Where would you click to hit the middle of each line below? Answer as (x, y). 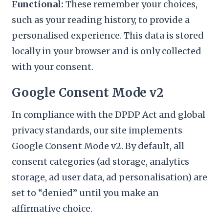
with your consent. (53, 67)
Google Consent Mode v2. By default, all (98, 146)
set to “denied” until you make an (85, 193)
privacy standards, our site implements (97, 130)
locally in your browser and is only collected (107, 51)
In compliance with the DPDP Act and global (109, 115)
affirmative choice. (52, 208)
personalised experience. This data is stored (108, 35)
